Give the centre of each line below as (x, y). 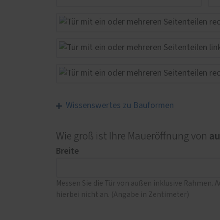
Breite (68, 151)
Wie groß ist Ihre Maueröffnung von (133, 136)
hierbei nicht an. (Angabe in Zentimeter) (123, 194)
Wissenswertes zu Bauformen (120, 105)
